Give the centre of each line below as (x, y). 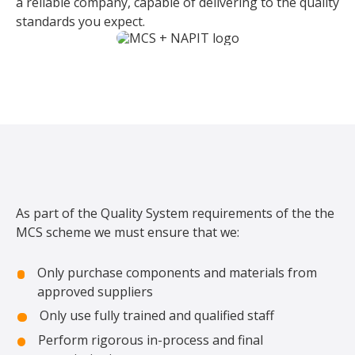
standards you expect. (80, 21)
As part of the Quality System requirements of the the (175, 213)
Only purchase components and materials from (177, 272)
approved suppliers (95, 291)
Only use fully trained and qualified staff (157, 316)
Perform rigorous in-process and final (151, 340)
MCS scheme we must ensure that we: (128, 232)
